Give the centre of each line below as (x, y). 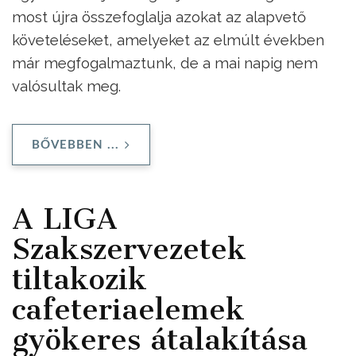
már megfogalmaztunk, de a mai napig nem (165, 63)
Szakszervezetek (129, 248)
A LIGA (65, 218)
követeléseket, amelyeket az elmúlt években (168, 40)
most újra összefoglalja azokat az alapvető (159, 17)
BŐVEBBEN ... (75, 145)
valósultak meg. (66, 86)
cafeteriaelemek (128, 309)
